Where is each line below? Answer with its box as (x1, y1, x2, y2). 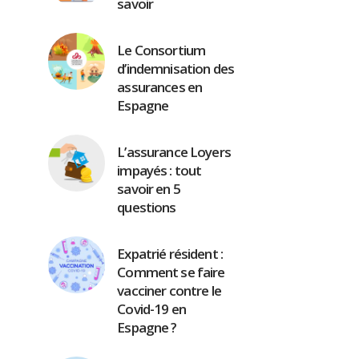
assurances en (117, 78, 203, 96)
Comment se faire (117, 263, 225, 281)
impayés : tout (117, 161, 202, 179)
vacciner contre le (117, 281, 221, 300)
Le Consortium (117, 41, 206, 59)
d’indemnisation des (117, 59, 235, 78)
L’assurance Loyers (117, 143, 231, 161)
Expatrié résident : (117, 244, 224, 263)
